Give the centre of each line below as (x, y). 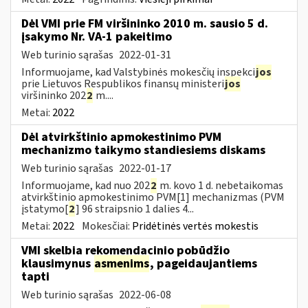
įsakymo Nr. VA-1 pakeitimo (97, 36)
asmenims (122, 263)
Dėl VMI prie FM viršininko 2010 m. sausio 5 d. (145, 23)
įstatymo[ (45, 209)
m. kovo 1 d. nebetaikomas (220, 185)
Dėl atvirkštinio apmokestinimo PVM (121, 137)
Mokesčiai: (107, 226)
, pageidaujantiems (203, 263)
